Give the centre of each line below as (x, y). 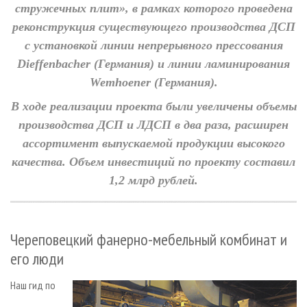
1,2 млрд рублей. (153, 181)
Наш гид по (33, 285)
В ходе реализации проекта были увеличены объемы (153, 107)
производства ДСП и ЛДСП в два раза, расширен (153, 125)
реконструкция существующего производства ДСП (153, 27)
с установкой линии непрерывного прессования (153, 46)
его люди (37, 259)
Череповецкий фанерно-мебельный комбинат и (149, 240)
